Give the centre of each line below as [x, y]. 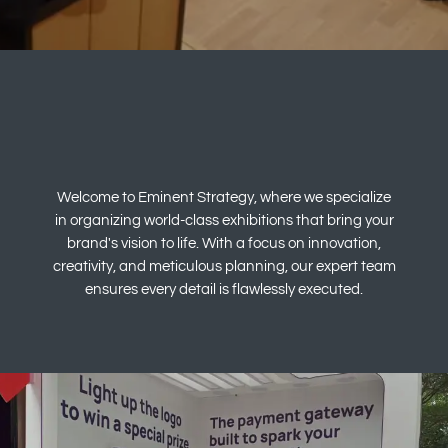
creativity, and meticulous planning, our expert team [224, 267]
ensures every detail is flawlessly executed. [224, 290]
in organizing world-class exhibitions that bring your [224, 221]
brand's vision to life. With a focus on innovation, [224, 244]
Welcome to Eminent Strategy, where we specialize [224, 198]
